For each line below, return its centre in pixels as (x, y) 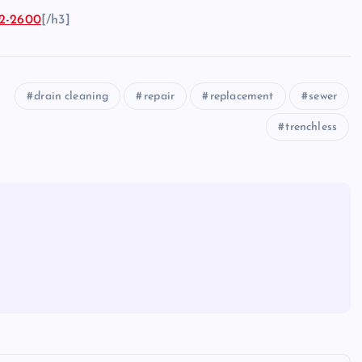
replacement (242, 97)
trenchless (311, 128)
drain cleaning (72, 97)
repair (160, 97)
